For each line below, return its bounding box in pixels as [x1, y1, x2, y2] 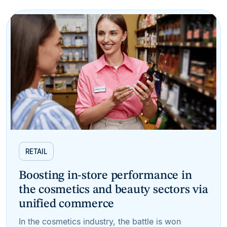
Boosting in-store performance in [19, 169, 192, 182]
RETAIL [25, 147, 47, 156]
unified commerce [19, 198, 115, 210]
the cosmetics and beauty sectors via [19, 183, 208, 196]
